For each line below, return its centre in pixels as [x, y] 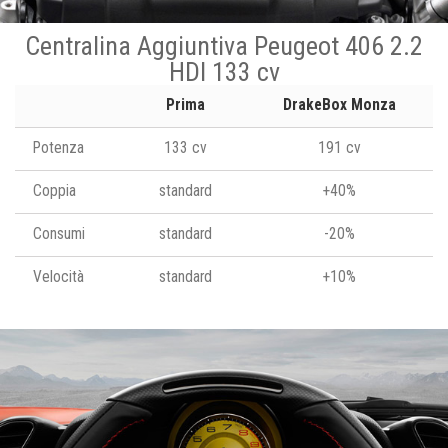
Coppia [54, 190]
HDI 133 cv [224, 71]
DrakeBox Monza [339, 104]
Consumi [59, 233]
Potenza [58, 147]
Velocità [58, 276]
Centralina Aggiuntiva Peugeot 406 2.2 [224, 45]
